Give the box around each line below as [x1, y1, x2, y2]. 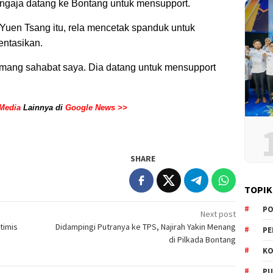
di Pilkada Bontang [169, 234, 236, 246]
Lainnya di [21, 103, 63, 113]
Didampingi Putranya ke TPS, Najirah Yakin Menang [55, 221, 236, 233]
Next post [200, 208, 236, 220]
